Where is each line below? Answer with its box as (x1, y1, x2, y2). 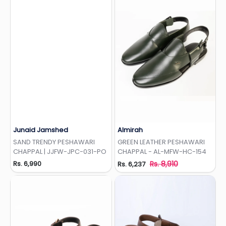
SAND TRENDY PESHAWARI (13, 137, 95, 147)
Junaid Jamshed (13, 125, 68, 135)
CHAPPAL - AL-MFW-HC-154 (117, 147, 206, 157)
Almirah (117, 125, 143, 135)
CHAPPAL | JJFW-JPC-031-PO (13, 147, 106, 157)
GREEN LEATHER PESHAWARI (117, 137, 205, 147)
